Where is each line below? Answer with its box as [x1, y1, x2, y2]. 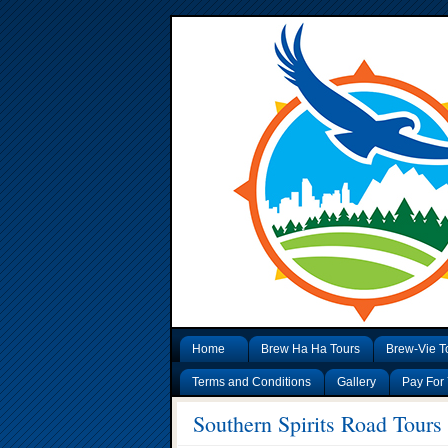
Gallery [337, 375, 376, 389]
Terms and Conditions [192, 375, 311, 389]
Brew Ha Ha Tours [261, 342, 360, 356]
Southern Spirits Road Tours [193, 409, 442, 438]
